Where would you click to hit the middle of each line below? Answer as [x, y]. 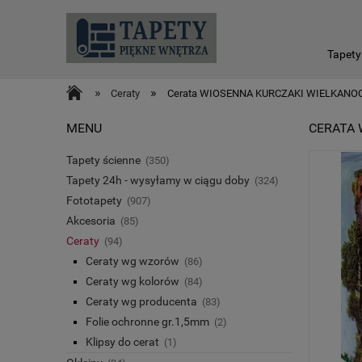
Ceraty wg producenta [141, 301]
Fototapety [94, 200]
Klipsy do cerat [122, 341]
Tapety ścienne [103, 160]
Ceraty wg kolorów [133, 281]
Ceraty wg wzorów [133, 261]
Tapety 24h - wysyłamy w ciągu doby [158, 180]
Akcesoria [91, 220]
